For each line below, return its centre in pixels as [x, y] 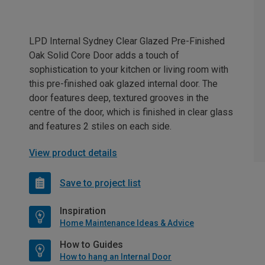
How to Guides [91, 245]
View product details [73, 153]
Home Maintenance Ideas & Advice [127, 223]
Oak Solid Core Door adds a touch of [104, 56]
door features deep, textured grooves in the [119, 98]
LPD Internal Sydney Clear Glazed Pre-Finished [127, 41]
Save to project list [100, 183]
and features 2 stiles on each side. [100, 127]
